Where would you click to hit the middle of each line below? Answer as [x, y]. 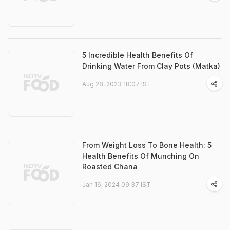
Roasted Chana [110, 167]
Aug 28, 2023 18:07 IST [117, 84]
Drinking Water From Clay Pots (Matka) [151, 66]
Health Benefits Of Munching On [141, 156]
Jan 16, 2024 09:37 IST [117, 185]
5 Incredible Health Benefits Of [138, 55]
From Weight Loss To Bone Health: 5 [147, 145]
